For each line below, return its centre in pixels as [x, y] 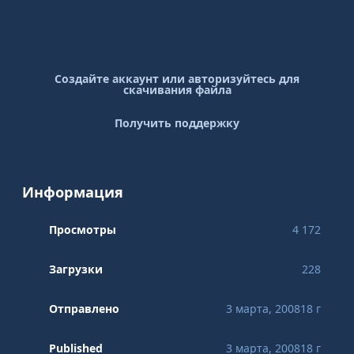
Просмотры [82, 230]
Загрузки [75, 269]
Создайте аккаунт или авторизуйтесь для [177, 78]
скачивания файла [177, 89]
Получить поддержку [177, 123]
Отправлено [84, 309]
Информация [73, 192]
